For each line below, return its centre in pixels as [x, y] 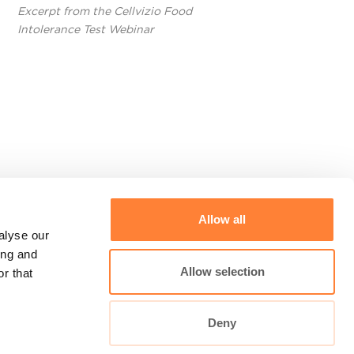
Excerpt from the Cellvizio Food [104, 11]
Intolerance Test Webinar [85, 30]
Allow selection [222, 271]
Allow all [222, 219]
